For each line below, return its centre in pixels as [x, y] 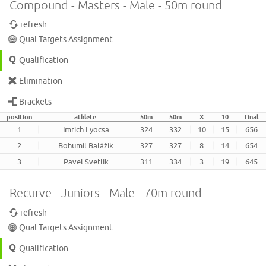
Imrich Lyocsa [86, 130]
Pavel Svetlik [86, 162]
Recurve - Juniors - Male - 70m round [106, 193]
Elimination [41, 81]
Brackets [36, 102]
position [19, 117]
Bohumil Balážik [86, 146]
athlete [85, 117]
